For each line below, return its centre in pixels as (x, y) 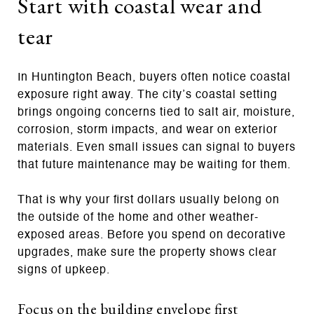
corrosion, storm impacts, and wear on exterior (148, 130)
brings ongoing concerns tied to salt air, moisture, (156, 112)
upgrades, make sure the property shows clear (147, 253)
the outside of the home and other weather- (138, 218)
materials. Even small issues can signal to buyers (157, 148)
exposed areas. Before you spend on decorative (152, 235)
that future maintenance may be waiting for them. (154, 165)
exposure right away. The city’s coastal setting (148, 95)
